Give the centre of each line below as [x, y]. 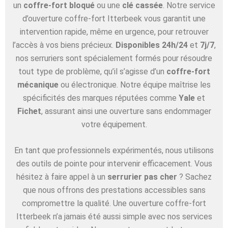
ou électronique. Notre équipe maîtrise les [135, 84]
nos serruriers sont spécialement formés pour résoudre [114, 58]
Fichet [29, 111]
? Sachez [194, 177]
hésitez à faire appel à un [62, 177]
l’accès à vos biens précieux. [64, 45]
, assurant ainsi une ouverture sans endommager [126, 111]
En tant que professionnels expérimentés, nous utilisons [114, 151]
